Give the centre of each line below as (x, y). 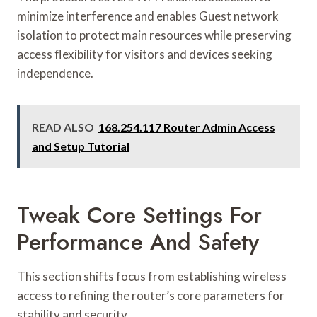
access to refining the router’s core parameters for (151, 295)
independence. (55, 73)
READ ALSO (63, 127)
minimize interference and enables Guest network (148, 16)
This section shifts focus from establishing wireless (152, 276)
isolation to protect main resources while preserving (154, 35)
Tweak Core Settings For (139, 215)
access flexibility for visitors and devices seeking (145, 54)
